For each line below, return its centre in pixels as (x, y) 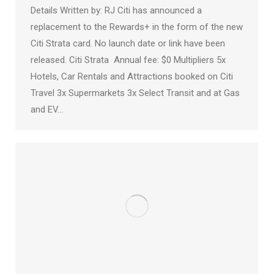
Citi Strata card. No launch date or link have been (128, 43)
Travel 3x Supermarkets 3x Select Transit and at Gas (135, 93)
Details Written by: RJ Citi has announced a (116, 10)
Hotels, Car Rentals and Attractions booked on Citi (132, 76)
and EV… (47, 109)
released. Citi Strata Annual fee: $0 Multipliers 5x (128, 60)
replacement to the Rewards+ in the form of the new (137, 27)
